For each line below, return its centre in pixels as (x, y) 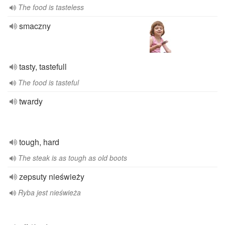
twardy (31, 101)
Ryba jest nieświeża (49, 192)
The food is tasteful (48, 82)
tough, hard (39, 142)
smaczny (35, 26)
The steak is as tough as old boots (73, 158)
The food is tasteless (51, 7)
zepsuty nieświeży (52, 177)
